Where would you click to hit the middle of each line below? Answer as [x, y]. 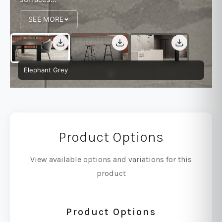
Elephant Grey [46, 70]
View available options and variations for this [111, 160]
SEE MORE [46, 19]
